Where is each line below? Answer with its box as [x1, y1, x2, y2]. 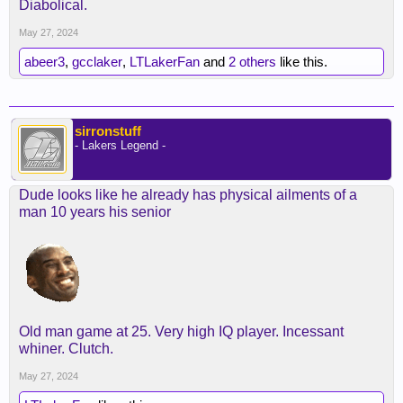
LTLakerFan [130, 54, 200, 69]
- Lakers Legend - [75, 139, 166, 152]
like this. [276, 54, 327, 69]
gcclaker [72, 54, 122, 69]
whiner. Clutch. [19, 341, 113, 356]
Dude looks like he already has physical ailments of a [19, 187, 357, 202]
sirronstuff [75, 123, 141, 139]
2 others [228, 54, 276, 69]
